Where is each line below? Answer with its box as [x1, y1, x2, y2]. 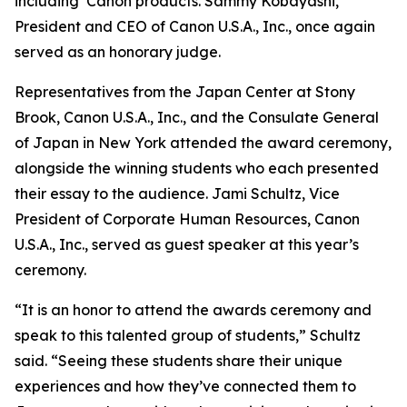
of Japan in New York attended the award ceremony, [15, 134, 392, 152]
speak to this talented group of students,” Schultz [15, 326, 361, 344]
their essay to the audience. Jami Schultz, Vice [15, 184, 340, 203]
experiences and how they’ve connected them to [15, 377, 356, 395]
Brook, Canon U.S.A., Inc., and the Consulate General [15, 108, 379, 126]
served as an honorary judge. [15, 43, 221, 61]
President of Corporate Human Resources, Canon [15, 210, 360, 228]
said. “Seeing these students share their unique [15, 352, 342, 370]
